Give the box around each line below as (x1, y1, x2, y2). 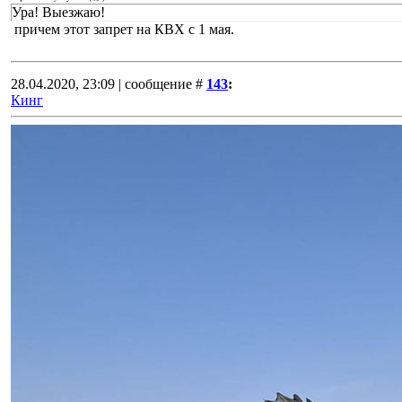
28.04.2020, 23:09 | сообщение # (11, 76, 203, 92)
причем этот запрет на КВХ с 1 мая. (11, 22, 234, 37)
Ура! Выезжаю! (12, 4, 105, 20)
